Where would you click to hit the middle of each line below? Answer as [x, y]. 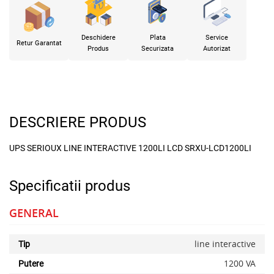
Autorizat [217, 48]
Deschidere [98, 37]
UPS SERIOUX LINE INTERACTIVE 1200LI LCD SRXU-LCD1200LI [130, 148]
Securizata [157, 48]
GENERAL [34, 213]
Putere [31, 263]
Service [217, 37]
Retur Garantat [39, 43]
